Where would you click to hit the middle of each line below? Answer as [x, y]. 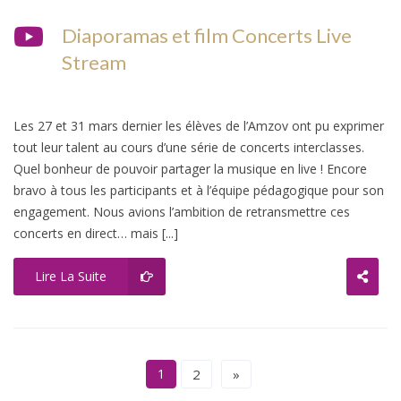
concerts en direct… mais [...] [96, 233]
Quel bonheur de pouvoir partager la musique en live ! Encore [190, 168]
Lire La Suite [71, 276]
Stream [94, 62]
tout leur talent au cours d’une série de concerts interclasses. [189, 147]
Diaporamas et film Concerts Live [207, 35]
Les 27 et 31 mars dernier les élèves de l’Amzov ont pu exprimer [199, 125]
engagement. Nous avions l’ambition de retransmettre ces [182, 211]
